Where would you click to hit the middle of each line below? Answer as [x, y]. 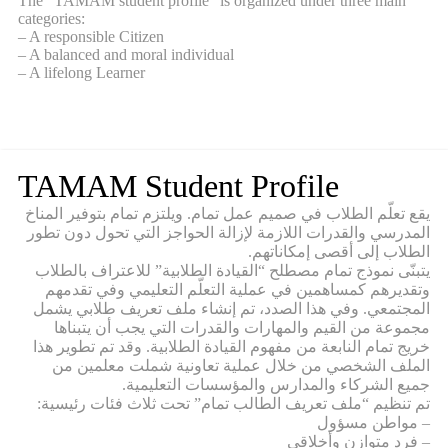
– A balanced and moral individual [126, 55]
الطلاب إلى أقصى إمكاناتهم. [339, 252]
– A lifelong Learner [81, 73]
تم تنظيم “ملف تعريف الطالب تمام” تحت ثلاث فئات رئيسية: [233, 404]
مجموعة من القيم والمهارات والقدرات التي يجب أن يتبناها [242, 328]
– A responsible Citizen [91, 37]
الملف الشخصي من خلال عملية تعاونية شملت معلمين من [241, 366]
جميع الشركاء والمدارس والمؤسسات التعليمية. [276, 385]
